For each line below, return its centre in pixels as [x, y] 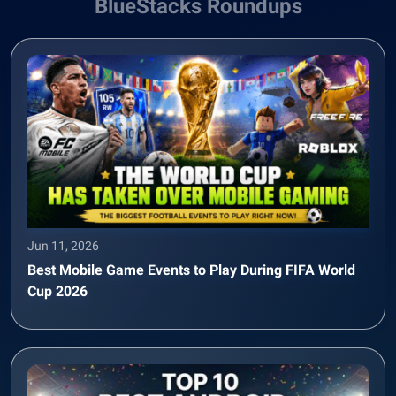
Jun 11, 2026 [63, 245]
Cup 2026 [57, 291]
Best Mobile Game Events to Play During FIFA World [191, 270]
